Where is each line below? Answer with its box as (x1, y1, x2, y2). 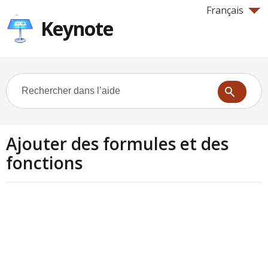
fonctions (6, 151, 83, 174)
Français (206, 4, 243, 17)
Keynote (41, 16, 113, 41)
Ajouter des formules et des (6, 132, 229, 155)
